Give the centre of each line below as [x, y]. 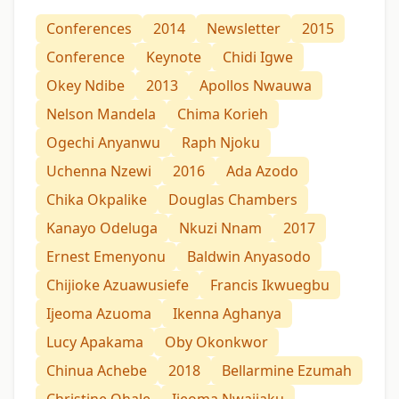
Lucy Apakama [95, 342]
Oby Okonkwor [216, 342]
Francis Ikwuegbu [270, 285]
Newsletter [244, 28]
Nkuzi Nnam [220, 228]
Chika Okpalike [97, 199]
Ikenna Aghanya [227, 313]
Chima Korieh [223, 114]
